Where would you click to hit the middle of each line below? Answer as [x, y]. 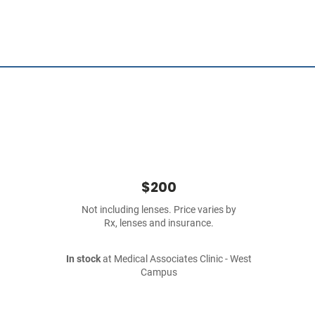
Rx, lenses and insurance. [159, 223]
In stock [83, 259]
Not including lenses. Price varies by [159, 210]
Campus [159, 272]
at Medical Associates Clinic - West [176, 259]
